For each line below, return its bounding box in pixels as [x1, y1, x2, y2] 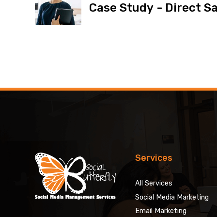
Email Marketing [135, 207, 186, 216]
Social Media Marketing [135, 193, 209, 201]
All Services [135, 179, 172, 187]
